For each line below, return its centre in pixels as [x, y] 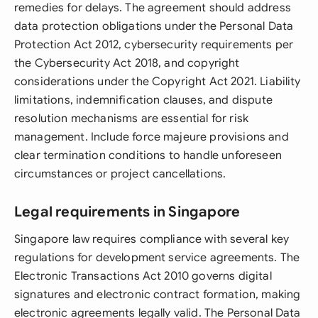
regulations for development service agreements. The [157, 258]
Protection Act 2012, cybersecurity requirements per [154, 45]
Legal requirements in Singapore [127, 212]
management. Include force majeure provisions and [152, 137]
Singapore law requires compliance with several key [152, 239]
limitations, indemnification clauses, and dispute [143, 100]
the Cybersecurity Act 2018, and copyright [127, 63]
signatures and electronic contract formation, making [158, 295]
